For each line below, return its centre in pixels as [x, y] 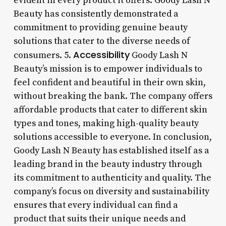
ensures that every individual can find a [96, 205]
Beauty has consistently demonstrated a [96, 14]
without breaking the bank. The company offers [113, 96]
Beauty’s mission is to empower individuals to [108, 69]
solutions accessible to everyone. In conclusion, [112, 137]
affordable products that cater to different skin [110, 109]
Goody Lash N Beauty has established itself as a [111, 150]
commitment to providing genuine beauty [100, 27]
